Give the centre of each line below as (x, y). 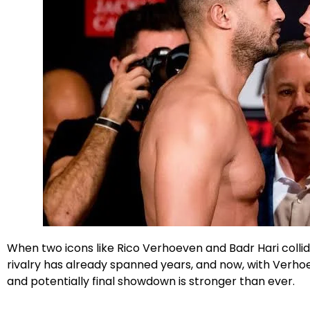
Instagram (83, 239)
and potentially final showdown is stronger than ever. (151, 281)
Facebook (47, 239)
